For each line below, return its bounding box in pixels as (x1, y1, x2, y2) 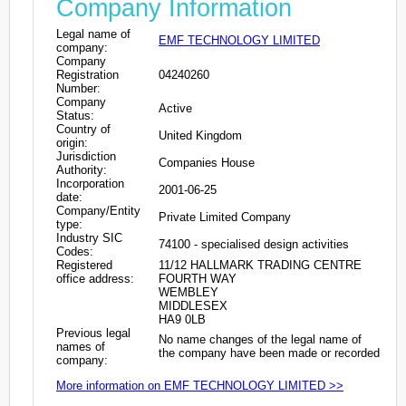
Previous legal (56, 325, 130, 340)
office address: (56, 271, 134, 285)
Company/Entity (56, 203, 140, 217)
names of (56, 339, 105, 353)
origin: (56, 135, 88, 150)
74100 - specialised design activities (159, 237, 349, 251)
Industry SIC (56, 230, 122, 245)
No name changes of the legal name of (159, 332, 362, 346)
